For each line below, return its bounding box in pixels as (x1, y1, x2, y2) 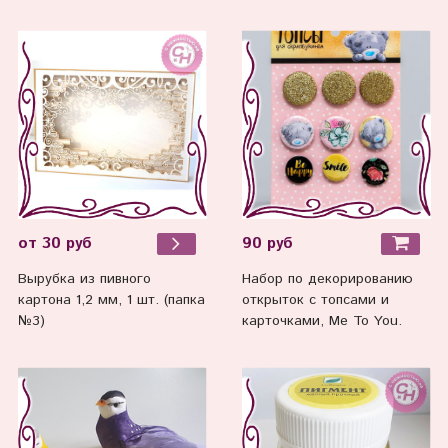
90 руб (241, 232, 293, 255)
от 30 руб (17, 232, 92, 255)
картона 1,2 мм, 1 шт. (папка (17, 290, 205, 311)
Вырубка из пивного (17, 269, 151, 290)
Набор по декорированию (241, 269, 413, 290)
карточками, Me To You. (241, 311, 402, 332)
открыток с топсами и (241, 290, 389, 311)
